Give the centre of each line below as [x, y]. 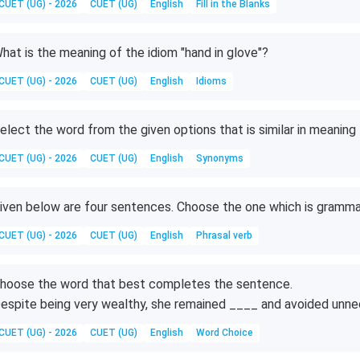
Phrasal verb [224, 235]
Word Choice [224, 333]
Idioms [211, 81]
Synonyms [219, 158]
